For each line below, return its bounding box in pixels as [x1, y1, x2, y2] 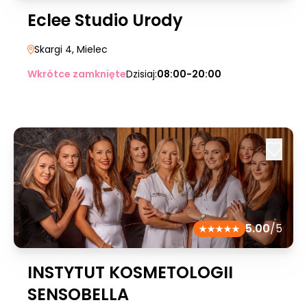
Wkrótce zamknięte [27, 67, 126, 81]
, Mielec [72, 42, 108, 56]
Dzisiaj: [126, 67, 157, 81]
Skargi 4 [34, 42, 72, 56]
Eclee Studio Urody [27, 9, 183, 32]
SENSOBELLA [27, 283, 129, 306]
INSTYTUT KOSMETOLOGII [27, 261, 233, 284]
